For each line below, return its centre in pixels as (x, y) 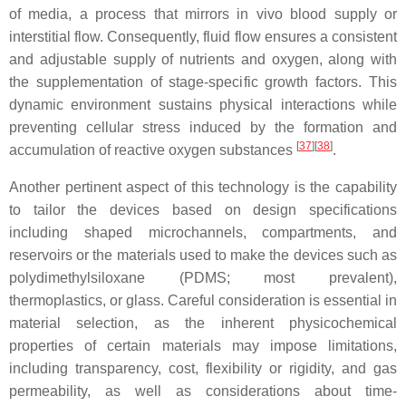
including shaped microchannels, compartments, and (203, 232)
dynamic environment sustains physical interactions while (203, 104)
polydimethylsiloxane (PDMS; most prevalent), (203, 277)
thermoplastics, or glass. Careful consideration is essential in (203, 300)
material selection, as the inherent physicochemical (203, 323)
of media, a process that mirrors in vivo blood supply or (203, 14)
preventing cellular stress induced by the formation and (203, 127)
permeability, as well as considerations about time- (203, 391)
